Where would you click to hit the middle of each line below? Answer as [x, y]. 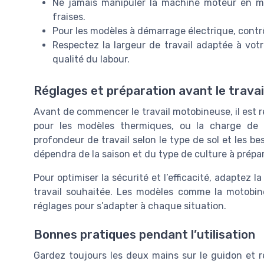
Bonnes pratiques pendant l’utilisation [144, 235]
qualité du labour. [91, 59]
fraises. [69, 16]
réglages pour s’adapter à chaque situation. [130, 206]
